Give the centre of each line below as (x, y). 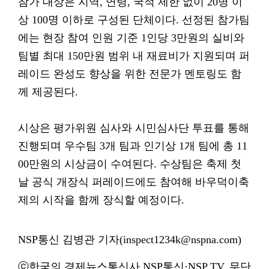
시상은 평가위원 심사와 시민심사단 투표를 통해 (134, 128)
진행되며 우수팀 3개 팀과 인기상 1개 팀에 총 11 (133, 146)
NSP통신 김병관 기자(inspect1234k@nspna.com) (130, 240)
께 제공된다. (48, 92)
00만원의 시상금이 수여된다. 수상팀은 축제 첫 (130, 164)
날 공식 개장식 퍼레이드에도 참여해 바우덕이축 (134, 182)
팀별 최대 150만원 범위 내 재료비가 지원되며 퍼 (134, 56)
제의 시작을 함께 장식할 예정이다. (101, 200)
